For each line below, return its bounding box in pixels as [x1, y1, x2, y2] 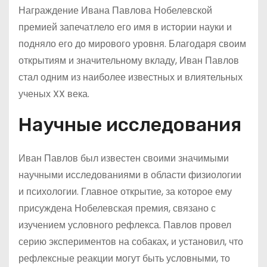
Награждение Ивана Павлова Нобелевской [18, 4, 212, 17]
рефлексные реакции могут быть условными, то [18, 252, 230, 265]
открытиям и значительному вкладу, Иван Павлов [18, 54, 239, 67]
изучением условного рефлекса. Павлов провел [18, 218, 231, 232]
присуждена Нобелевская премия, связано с [18, 201, 216, 215]
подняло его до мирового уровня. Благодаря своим [18, 37, 246, 51]
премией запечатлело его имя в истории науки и [18, 20, 232, 34]
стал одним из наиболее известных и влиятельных [18, 70, 243, 84]
